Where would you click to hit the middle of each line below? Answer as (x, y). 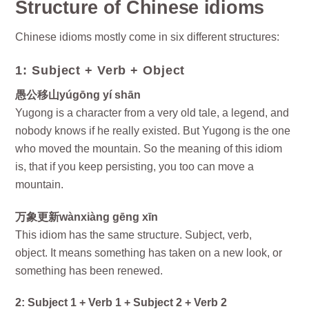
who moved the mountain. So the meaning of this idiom (149, 148)
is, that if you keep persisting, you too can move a (135, 166)
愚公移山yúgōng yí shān (78, 94)
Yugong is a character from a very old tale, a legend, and (152, 112)
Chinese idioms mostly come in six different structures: (148, 37)
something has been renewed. (89, 270)
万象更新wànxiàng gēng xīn (87, 217)
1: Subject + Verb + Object (100, 71)
